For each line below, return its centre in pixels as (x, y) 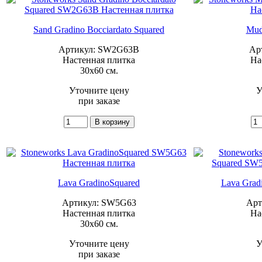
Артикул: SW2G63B (99, 49)
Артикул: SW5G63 (99, 202)
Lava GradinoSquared (99, 182)
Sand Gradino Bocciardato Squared (99, 29)
